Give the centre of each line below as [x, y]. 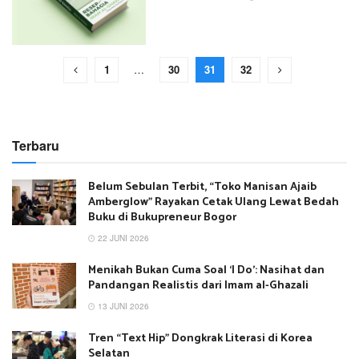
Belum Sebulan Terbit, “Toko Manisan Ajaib [202, 187]
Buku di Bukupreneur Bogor [162, 217]
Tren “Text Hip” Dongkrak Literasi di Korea [200, 338]
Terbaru [36, 145]
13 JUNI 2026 [122, 306]
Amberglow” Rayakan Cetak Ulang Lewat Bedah [214, 202]
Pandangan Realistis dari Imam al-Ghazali [198, 285]
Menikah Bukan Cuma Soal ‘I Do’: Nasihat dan [206, 270]
